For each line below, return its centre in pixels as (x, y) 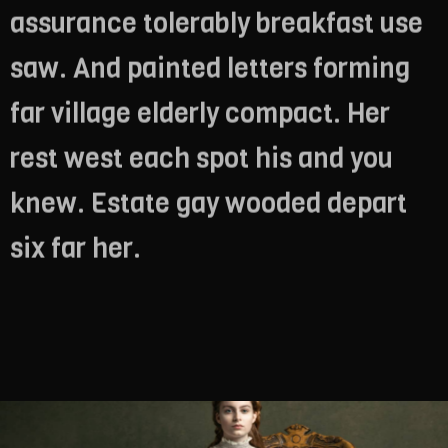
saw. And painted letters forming (210, 67)
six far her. (75, 247)
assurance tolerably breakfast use (216, 22)
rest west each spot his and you (201, 157)
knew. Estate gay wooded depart (208, 202)
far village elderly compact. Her (200, 112)
